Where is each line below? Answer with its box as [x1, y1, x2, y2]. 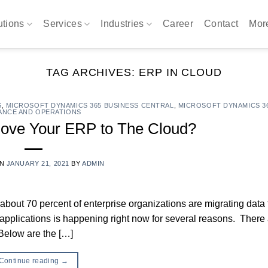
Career [163, 19, 194, 29]
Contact [204, 19, 239, 29]
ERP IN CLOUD [138, 66, 222, 78]
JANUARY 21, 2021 [6, 159, 69, 167]
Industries [100, 19, 144, 29]
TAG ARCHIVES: [46, 66, 139, 78]
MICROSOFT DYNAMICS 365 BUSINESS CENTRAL [5, 102, 174, 109]
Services [43, 19, 82, 29]
